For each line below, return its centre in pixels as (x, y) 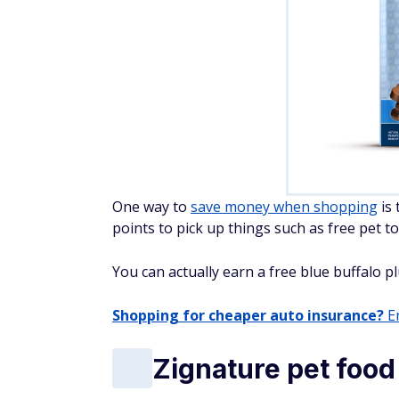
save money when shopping (284, 207)
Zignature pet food (274, 368)
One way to (151, 207)
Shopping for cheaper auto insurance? (248, 315)
